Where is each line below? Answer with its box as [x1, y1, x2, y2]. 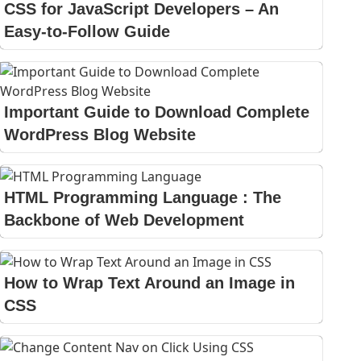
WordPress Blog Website [4, 126, 196, 144]
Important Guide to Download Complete [4, 103, 309, 122]
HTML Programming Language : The [4, 189, 281, 207]
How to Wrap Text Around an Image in [4, 273, 295, 292]
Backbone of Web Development [4, 211, 244, 230]
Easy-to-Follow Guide [4, 23, 170, 41]
